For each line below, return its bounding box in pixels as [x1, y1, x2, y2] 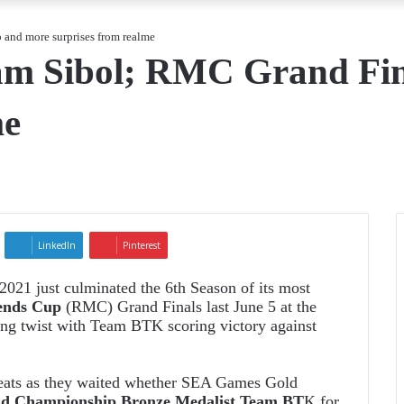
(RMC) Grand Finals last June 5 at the [61, 297, 317, 316]
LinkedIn [38, 238, 76, 252]
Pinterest [123, 238, 161, 252]
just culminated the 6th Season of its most [32, 278, 310, 297]
